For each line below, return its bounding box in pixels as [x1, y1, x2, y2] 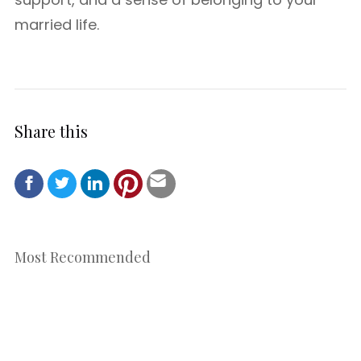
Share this [15, 119, 88, 142]
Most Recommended [15, 247, 151, 267]
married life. [15, 15, 99, 35]
